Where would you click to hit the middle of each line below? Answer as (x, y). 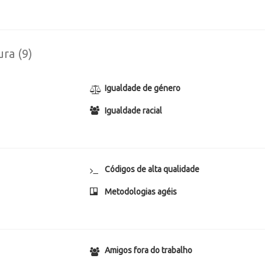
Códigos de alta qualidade (152, 169)
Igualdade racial (134, 111)
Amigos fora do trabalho (149, 250)
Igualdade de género (143, 88)
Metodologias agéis (141, 192)
